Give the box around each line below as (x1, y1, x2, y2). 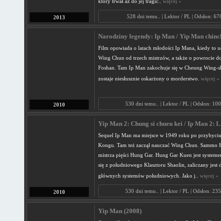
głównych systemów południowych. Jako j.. (98, 173, 200, 179)
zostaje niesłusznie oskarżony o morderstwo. (98, 75, 201, 81)
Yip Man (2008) (98, 208, 142, 215)
